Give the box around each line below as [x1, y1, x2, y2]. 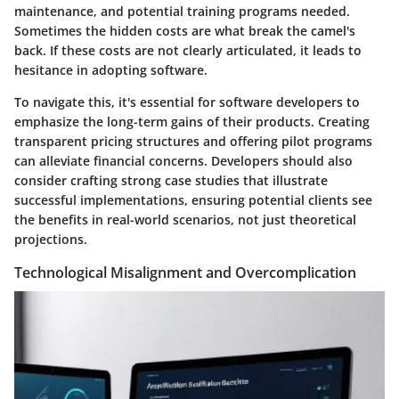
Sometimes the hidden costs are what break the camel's [14, 21, 355, 39]
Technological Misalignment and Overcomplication [14, 262, 356, 282]
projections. [14, 230, 87, 248]
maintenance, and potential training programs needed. [14, 2, 350, 20]
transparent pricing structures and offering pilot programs [14, 132, 372, 150]
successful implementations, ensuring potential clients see [14, 191, 372, 208]
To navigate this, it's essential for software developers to [14, 93, 360, 110]
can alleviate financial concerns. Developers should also [14, 151, 353, 169]
